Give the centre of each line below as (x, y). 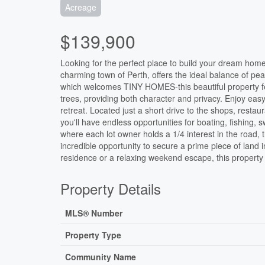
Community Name (101, 257)
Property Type (93, 235)
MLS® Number (94, 213)
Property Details (111, 189)
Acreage (81, 7)
